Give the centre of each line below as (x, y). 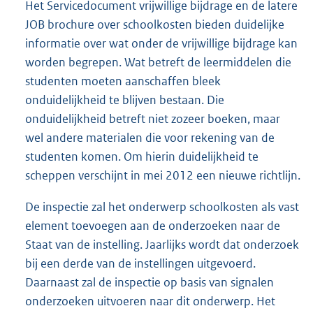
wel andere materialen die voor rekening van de (150, 137)
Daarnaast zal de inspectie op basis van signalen (150, 283)
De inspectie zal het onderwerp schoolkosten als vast (162, 207)
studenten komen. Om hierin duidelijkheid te (142, 156)
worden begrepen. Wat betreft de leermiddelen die (158, 62)
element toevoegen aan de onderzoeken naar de (153, 226)
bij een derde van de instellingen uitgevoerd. (140, 264)
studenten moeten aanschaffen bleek (123, 81)
